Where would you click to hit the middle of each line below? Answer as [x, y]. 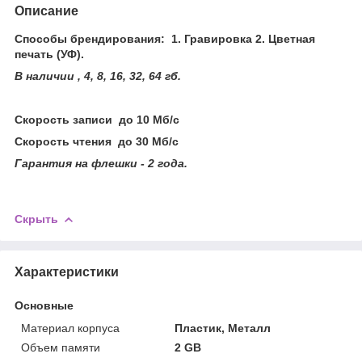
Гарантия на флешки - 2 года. [101, 163]
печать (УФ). [49, 54]
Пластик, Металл [223, 328]
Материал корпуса [70, 328]
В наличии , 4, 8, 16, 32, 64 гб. [98, 76]
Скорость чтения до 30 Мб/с [97, 141]
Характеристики [67, 271]
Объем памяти [61, 347]
